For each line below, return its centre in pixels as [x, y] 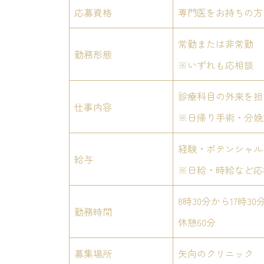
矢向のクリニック [216, 253]
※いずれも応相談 [216, 65]
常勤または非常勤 [216, 43]
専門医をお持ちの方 [220, 12]
